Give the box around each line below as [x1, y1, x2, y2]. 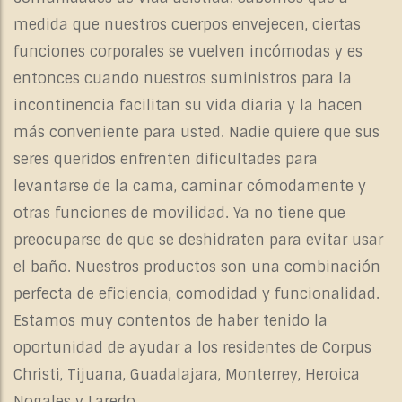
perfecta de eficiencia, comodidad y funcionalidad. [13, 284, 380, 304]
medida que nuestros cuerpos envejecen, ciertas [13, 15, 361, 35]
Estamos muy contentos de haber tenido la [13, 311, 328, 331]
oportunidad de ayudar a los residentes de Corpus [13, 338, 371, 358]
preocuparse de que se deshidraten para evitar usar [13, 231, 383, 250]
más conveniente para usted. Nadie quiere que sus [13, 123, 380, 143]
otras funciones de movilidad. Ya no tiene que [13, 204, 345, 223]
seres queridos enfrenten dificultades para [13, 150, 318, 170]
